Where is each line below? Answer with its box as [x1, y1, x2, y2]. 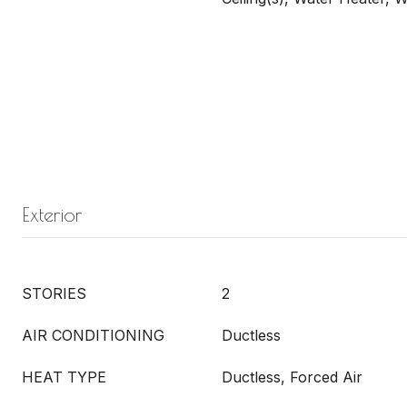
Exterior [22, 203, 83, 226]
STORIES [22, 284, 86, 303]
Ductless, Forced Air [222, 368, 362, 386]
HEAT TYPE [22, 368, 106, 386]
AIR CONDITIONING [22, 326, 164, 344]
